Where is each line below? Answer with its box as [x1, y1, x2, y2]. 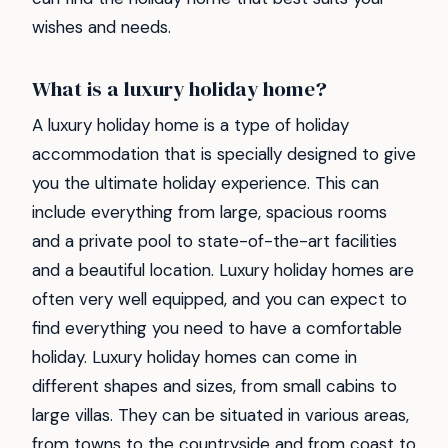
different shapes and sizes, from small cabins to [32, 375, 397, 398]
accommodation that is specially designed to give [32, 143, 416, 166]
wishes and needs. [32, 15, 171, 38]
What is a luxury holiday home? [32, 73, 327, 103]
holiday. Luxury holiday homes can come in [32, 346, 357, 369]
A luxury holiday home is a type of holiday [32, 114, 349, 137]
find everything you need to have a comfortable [32, 317, 402, 340]
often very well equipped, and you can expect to [32, 288, 407, 311]
